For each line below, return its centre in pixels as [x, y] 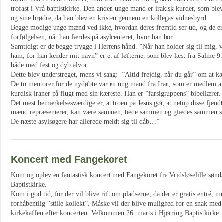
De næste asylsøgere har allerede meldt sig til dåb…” [85, 122]
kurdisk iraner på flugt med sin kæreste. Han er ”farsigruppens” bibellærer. [116, 93]
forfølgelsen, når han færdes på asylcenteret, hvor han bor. [93, 37]
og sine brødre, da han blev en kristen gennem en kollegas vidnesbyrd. [110, 18]
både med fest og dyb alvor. [50, 65]
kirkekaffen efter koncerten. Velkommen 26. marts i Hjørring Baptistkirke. [116, 213]
